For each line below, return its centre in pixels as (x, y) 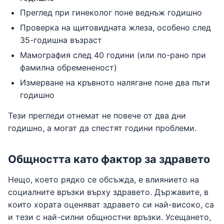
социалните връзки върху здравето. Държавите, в (108, 192)
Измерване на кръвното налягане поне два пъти (115, 82)
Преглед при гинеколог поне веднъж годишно (111, 13)
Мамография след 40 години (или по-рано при (113, 55)
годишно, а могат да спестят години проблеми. (102, 128)
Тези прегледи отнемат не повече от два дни (97, 115)
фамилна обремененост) (68, 67)
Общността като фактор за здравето (109, 159)
